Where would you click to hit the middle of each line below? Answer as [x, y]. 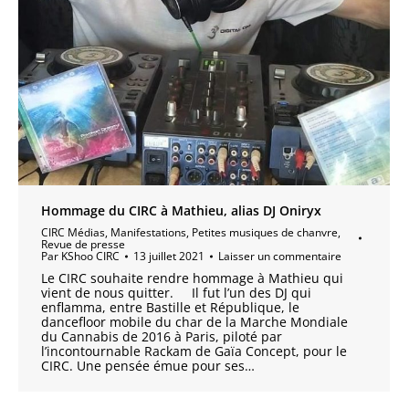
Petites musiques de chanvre [265, 232]
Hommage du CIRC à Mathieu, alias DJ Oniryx [181, 210]
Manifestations [148, 232]
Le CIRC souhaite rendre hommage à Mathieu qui [192, 278]
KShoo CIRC [90, 256]
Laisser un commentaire [280, 256]
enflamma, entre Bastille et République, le [170, 307]
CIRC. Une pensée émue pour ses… [148, 366]
